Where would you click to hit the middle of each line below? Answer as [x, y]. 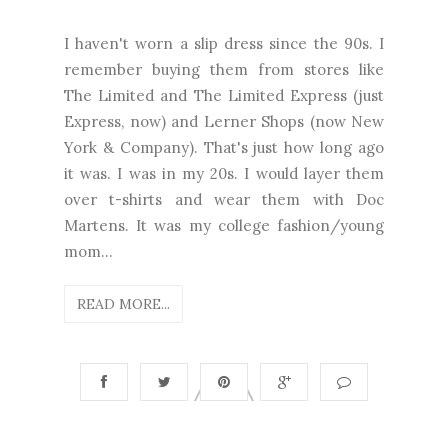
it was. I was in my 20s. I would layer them [224, 173]
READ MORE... [123, 303]
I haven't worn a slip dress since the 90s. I [224, 43]
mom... [88, 251]
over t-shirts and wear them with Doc [224, 199]
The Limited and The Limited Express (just [224, 95]
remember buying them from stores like [224, 69]
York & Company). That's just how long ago [224, 147]
